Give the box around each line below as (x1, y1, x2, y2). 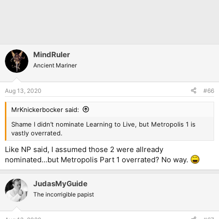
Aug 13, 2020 (5, 87, 42, 94)
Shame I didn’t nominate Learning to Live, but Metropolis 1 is (11, 120, 196, 128)
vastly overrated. (11, 129, 63, 137)
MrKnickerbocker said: (11, 105, 79, 113)
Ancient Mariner (33, 62, 77, 69)
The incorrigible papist (33, 191, 94, 198)
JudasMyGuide (33, 179, 88, 188)
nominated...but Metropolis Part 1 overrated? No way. (5, 155, 190, 164)
